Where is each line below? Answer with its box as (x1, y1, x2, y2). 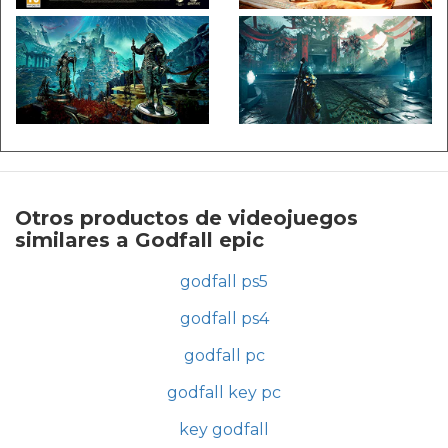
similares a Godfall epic (15, 228, 264, 253)
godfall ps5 (180, 272, 268, 292)
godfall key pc (167, 383, 281, 403)
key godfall (179, 420, 269, 440)
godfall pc (183, 346, 265, 366)
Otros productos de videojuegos (15, 206, 358, 231)
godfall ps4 (179, 309, 269, 329)
